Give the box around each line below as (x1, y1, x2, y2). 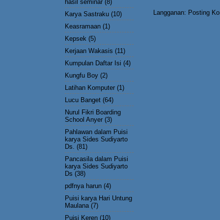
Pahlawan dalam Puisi (65, 128, 128, 136)
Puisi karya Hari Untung (65, 194, 132, 202)
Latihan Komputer (65, 83, 115, 91)
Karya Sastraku (65, 10, 109, 18)
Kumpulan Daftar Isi (65, 59, 121, 67)
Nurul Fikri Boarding (65, 108, 121, 116)
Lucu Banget (65, 96, 101, 104)
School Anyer (65, 115, 103, 123)
